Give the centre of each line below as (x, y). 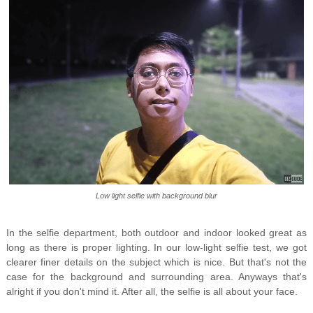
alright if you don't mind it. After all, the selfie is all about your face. (152, 292)
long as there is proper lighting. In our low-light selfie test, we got (156, 248)
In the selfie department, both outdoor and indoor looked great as (156, 233)
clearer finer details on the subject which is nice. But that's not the (156, 262)
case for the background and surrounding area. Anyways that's (156, 277)
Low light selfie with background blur (156, 196)
